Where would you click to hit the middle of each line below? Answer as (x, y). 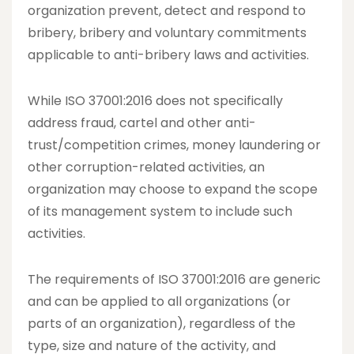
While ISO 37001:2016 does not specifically (155, 100)
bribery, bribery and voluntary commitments (167, 32)
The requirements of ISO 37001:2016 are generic (174, 279)
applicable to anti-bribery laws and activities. (168, 55)
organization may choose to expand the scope (173, 189)
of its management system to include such (160, 211)
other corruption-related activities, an (146, 167)
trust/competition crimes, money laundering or (174, 145)
